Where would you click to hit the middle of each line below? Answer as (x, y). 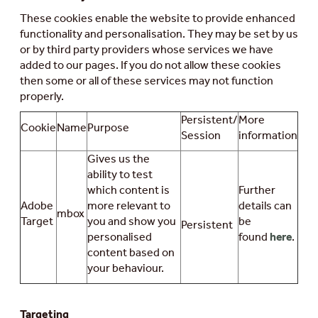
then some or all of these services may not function (147, 81)
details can (265, 206)
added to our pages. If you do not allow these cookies (150, 65)
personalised (120, 237)
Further (257, 190)
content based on (131, 253)
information (268, 136)
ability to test (120, 175)
